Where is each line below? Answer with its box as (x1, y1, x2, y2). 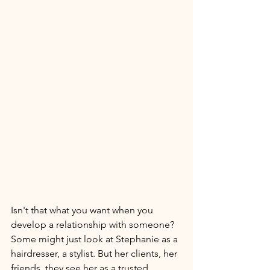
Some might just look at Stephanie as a (11, 233, 180, 245)
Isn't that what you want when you (11, 204, 155, 216)
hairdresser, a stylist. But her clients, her (11, 248, 180, 259)
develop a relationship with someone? (11, 219, 177, 230)
